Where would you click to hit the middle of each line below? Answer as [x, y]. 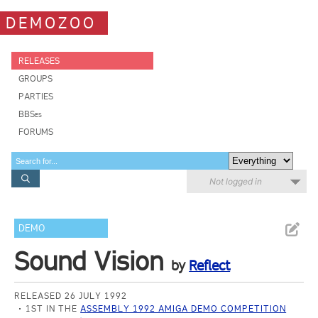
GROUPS [35, 78]
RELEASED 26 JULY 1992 [71, 296]
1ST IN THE [53, 308]
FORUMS [36, 132]
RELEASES [39, 61]
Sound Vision [89, 261]
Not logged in [236, 181]
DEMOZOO [51, 23]
